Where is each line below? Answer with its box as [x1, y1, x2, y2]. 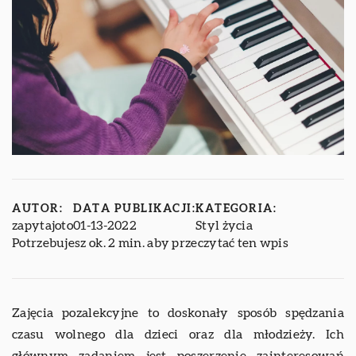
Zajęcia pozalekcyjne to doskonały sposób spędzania [12, 307, 344, 320]
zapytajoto [12, 219, 73, 233]
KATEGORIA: [195, 203, 277, 215]
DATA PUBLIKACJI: [73, 203, 195, 215]
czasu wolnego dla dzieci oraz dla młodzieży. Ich [12, 328, 344, 342]
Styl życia [195, 219, 253, 233]
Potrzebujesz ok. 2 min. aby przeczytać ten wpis [12, 237, 289, 250]
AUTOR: [12, 203, 63, 215]
